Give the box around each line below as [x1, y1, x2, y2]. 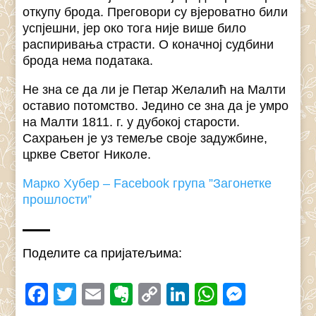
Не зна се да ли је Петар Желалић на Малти [23, 83, 286, 97]
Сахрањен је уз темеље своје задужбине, [23, 131, 268, 146]
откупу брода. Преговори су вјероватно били [23, 5, 288, 20]
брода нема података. [23, 54, 154, 68]
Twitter [76, 281, 144, 308]
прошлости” [23, 193, 92, 207]
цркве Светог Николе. [23, 147, 152, 162]
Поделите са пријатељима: [23, 246, 183, 261]
